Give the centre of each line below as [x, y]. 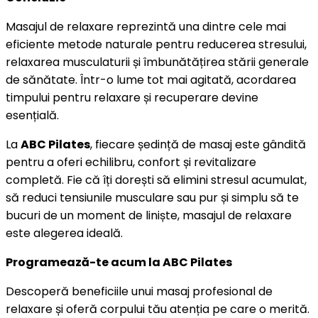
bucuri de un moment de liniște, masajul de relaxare [149, 215]
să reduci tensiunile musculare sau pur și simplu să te [152, 197]
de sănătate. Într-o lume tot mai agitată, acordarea [151, 79]
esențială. [32, 115]
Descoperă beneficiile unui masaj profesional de [139, 291]
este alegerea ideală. [64, 233]
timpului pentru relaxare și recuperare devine [132, 97]
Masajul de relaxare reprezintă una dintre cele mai [146, 26]
